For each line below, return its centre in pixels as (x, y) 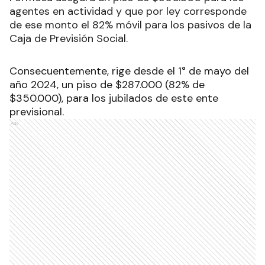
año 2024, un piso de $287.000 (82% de (107, 85)
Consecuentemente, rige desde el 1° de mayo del (129, 71)
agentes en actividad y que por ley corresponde (128, 12)
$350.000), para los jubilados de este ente (114, 98)
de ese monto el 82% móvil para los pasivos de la (130, 25)
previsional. (37, 112)
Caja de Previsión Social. (69, 39)
